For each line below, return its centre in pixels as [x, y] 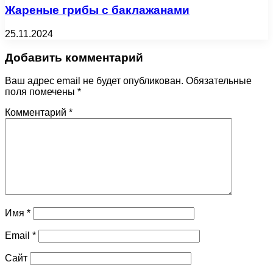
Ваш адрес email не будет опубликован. [94, 81]
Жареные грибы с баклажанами [97, 10]
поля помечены [41, 92]
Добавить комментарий [74, 57]
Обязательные [219, 81]
